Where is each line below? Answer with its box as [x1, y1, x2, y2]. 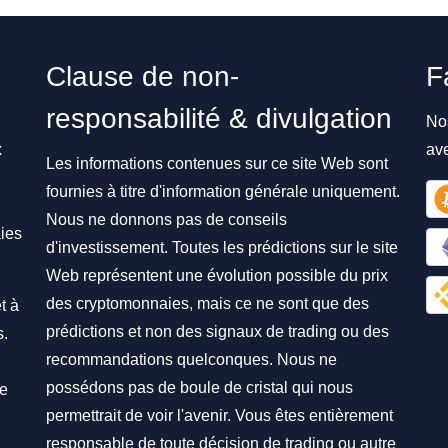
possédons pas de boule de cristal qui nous [46, 379, 353, 396]
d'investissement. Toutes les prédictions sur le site [46, 239, 398, 256]
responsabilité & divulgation [46, 103, 392, 134]
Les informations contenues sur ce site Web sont [46, 155, 388, 172]
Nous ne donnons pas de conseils [46, 211, 287, 228]
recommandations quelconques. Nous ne [46, 351, 337, 368]
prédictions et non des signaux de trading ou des [46, 323, 389, 340]
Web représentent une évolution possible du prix [46, 267, 388, 284]
